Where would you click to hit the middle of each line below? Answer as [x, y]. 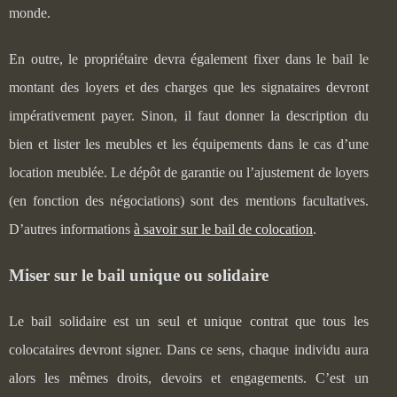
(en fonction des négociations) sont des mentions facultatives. [189, 200]
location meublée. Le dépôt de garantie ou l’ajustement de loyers [189, 172]
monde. [31, 12]
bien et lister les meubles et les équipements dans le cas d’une [189, 144]
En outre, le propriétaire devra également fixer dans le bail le [189, 58]
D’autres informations [71, 229]
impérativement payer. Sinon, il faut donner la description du [189, 115]
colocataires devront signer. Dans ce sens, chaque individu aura [189, 349]
